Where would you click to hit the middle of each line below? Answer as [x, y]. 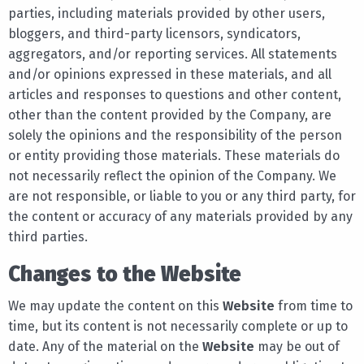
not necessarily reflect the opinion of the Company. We [172, 175]
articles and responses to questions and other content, [175, 94]
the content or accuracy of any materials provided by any [180, 216]
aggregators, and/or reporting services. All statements [173, 54]
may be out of [297, 346]
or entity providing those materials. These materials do [174, 155]
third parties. [48, 236]
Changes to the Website [125, 274]
